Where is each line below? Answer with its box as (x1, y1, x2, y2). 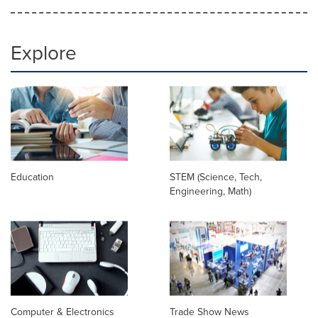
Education (11, 170, 54, 185)
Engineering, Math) (170, 184, 251, 199)
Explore (11, 38, 77, 67)
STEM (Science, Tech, (170, 170, 262, 185)
